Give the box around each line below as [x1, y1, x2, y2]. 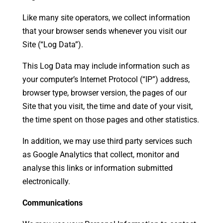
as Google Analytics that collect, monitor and [22, 150, 179, 159]
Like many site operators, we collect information [22, 13, 190, 22]
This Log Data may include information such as [22, 61, 190, 71]
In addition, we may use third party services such [22, 136, 192, 146]
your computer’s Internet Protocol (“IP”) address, [22, 75, 190, 84]
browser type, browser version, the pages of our [22, 88, 187, 98]
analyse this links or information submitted [22, 163, 173, 173]
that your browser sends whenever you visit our [22, 26, 187, 36]
